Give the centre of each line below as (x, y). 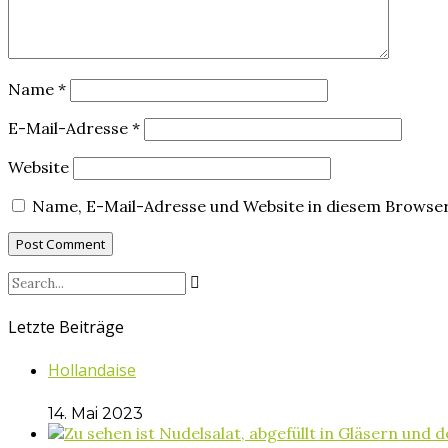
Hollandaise (92, 370)
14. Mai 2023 (95, 413)
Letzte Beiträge (66, 326)
